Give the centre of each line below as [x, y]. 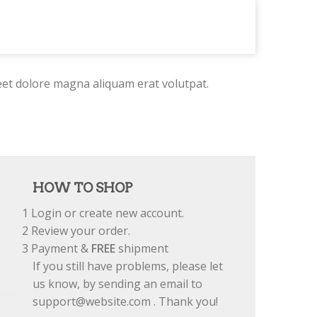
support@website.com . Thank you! [125, 301]
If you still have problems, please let [128, 266]
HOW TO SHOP [82, 188]
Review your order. [79, 231]
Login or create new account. [106, 213]
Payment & [60, 248]
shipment [142, 248]
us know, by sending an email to [117, 284]
